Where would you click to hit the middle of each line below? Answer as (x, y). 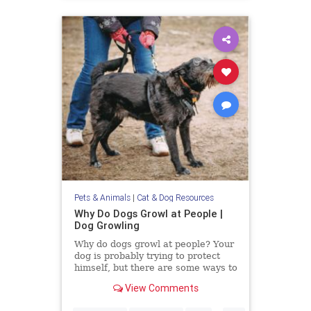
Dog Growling (107, 225)
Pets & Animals (102, 197)
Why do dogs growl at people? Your (154, 244)
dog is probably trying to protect (147, 255)
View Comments (160, 288)
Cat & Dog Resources (175, 197)
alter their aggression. (125, 279)
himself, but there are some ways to (155, 267)
